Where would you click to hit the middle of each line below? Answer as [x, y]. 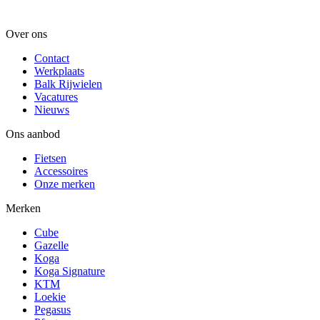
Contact [52, 59]
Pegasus [52, 310]
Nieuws [52, 110]
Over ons [26, 34]
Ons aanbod [33, 134]
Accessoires [61, 171]
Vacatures [56, 97]
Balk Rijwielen [68, 84]
